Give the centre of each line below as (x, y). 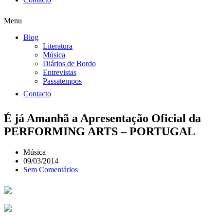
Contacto (37, 93)
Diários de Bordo (69, 63)
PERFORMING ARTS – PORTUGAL (100, 132)
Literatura (58, 46)
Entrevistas (60, 72)
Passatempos (62, 81)
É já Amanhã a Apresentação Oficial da (102, 118)
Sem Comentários (51, 170)
